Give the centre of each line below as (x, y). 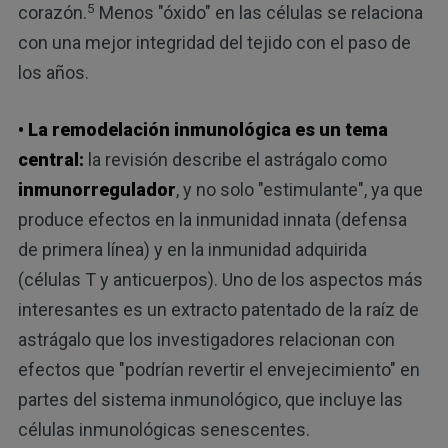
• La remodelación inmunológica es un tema (202, 130)
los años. (53, 73)
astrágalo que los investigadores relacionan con (206, 340)
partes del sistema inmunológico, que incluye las (210, 400)
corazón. (52, 13)
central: (50, 160)
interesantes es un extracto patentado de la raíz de (218, 310)
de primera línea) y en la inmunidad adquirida (192, 250)
